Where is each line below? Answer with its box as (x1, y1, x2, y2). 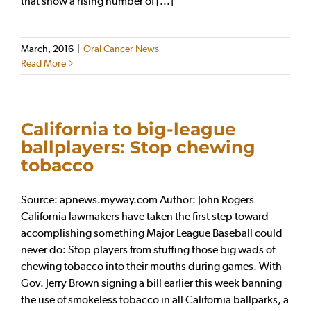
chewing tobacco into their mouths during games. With (21, 259, 282, 273)
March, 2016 (21, 42, 74, 54)
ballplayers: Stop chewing (21, 136, 255, 158)
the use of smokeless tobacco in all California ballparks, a (21, 292, 289, 306)
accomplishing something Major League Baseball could (21, 226, 283, 239)
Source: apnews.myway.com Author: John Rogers (21, 192, 254, 206)
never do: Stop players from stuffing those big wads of (21, 242, 275, 256)
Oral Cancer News (83, 42, 159, 54)
